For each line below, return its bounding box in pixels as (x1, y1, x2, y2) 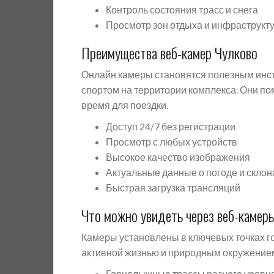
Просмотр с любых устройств (106, 136, 237, 147)
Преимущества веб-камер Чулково (81, 42, 257, 64)
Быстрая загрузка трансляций (106, 182, 240, 193)
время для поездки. (81, 99, 168, 111)
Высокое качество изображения (106, 151, 250, 163)
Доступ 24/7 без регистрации (106, 120, 235, 132)
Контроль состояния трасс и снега (106, 4, 258, 15)
